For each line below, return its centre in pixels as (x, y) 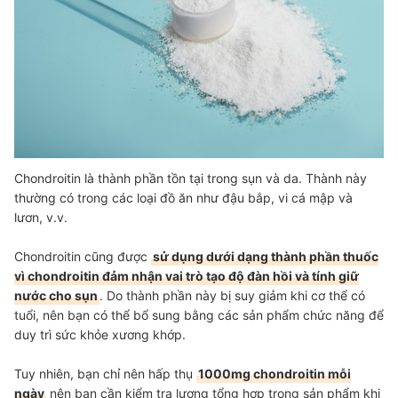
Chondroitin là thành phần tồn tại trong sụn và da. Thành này (191, 178)
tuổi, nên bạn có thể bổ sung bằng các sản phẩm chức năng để (199, 314)
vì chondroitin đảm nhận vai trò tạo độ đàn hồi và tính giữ (187, 275)
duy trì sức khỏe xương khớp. (100, 334)
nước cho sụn (56, 295)
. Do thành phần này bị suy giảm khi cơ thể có (232, 295)
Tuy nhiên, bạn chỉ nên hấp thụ (105, 373)
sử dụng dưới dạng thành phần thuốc (266, 256)
